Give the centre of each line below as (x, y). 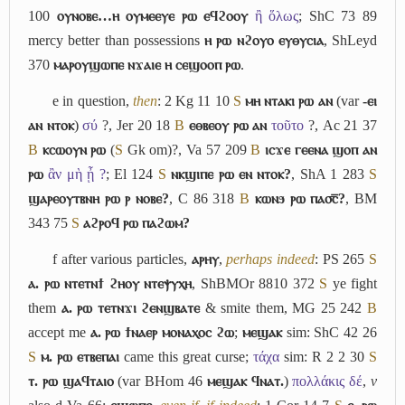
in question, (96, 100)
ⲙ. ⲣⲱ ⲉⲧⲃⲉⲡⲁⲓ (80, 356)
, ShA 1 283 (330, 174)
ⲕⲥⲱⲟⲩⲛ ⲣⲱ (74, 149)
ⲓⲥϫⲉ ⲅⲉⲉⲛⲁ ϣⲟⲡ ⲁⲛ (321, 149)
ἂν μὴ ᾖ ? (77, 174)
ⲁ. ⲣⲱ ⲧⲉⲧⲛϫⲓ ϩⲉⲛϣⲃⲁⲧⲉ (131, 307)
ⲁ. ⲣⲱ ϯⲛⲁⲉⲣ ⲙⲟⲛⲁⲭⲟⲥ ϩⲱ (162, 332)
